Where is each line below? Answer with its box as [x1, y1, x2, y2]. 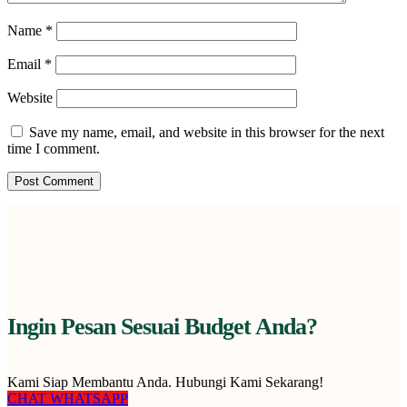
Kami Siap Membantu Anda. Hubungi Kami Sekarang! [7, 374, 323, 391]
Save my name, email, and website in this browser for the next [29, 124, 384, 141]
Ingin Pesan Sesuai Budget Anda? [7, 313, 317, 340]
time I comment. [7, 141, 100, 157]
